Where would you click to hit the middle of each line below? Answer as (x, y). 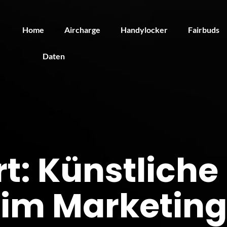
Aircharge (82, 30)
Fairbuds (204, 30)
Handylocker (144, 30)
